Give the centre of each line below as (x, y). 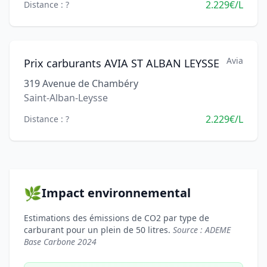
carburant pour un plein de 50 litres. (98, 230)
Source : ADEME (202, 230)
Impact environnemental (116, 193)
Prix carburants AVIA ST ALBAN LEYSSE (122, 63)
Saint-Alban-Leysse (66, 98)
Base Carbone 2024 (60, 242)
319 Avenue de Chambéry (81, 83)
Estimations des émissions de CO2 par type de (117, 218)
